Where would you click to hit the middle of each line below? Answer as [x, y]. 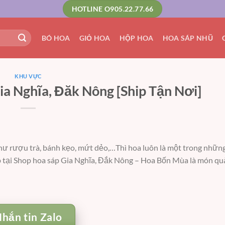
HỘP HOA [136, 38]
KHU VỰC [28, 76]
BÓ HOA [56, 38]
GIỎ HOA [95, 38]
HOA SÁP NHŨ [188, 38]
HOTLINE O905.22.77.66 [113, 9]
